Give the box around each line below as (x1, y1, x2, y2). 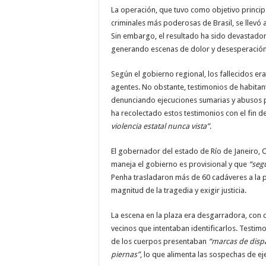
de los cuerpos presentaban (111, 237, 208, 246)
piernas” (111, 250, 140, 259)
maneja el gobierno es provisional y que (111, 160, 247, 169)
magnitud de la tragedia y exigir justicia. (111, 186, 246, 195)
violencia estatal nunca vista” (111, 122, 210, 131)
